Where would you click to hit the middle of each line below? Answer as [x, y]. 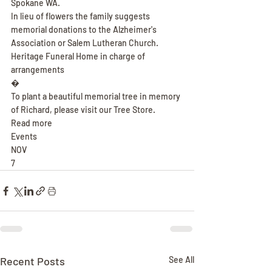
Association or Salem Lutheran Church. [85, 43]
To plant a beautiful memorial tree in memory [97, 96]
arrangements [38, 70]
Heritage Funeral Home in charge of [79, 56]
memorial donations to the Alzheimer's [85, 29]
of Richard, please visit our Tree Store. [83, 110]
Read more [32, 123]
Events [24, 136]
